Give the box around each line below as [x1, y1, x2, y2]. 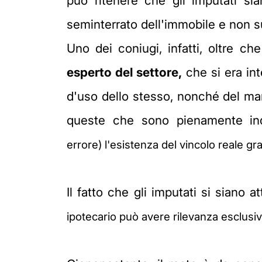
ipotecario [67, 209, 116, 223]
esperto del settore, [67, 64, 182, 80]
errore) [67, 137, 105, 151]
